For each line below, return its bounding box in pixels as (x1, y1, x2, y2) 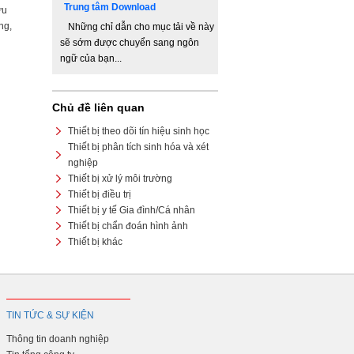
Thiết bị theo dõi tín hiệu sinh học (68, 126, 209, 137)
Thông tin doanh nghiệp (6, 333, 109, 345)
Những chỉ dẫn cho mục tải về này (68, 21, 214, 32)
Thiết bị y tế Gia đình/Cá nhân (68, 205, 195, 216)
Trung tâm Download (64, 2, 156, 13)
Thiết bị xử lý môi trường (68, 173, 172, 184)
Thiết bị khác (68, 236, 122, 247)
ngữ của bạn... (60, 53, 122, 64)
